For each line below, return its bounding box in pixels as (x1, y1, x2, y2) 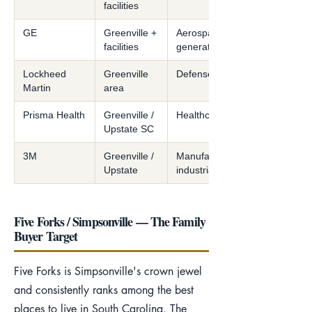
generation (176, 41, 224, 52)
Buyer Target (14, 227, 78, 245)
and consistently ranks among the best (14, 283, 194, 297)
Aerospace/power (176, 27, 253, 38)
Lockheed (23, 68, 66, 79)
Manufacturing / (176, 150, 245, 162)
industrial (176, 164, 216, 175)
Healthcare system (176, 109, 258, 120)
